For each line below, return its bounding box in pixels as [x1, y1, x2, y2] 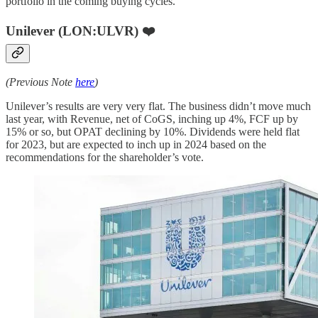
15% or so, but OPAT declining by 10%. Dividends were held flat [6, 126, 300, 138]
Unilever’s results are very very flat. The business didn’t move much [6, 100, 311, 113]
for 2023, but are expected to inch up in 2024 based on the [6, 138, 266, 151]
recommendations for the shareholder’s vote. [6, 151, 204, 164]
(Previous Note [6, 76, 75, 89]
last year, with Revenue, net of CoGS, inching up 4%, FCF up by [6, 113, 298, 126]
